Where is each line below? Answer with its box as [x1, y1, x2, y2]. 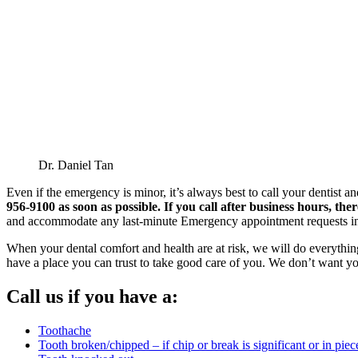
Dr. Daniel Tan [38, 157, 113, 172]
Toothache [38, 323, 91, 337]
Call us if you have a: [6, 285, 178, 307]
